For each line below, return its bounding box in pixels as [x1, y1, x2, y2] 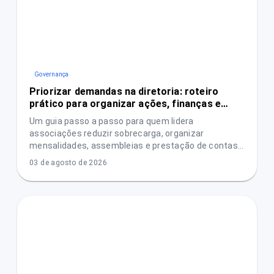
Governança [34, 70, 69, 78]
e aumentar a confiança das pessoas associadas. [29, 152, 233, 163]
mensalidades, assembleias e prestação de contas [29, 140, 238, 150]
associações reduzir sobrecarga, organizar [29, 128, 204, 138]
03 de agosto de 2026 [29, 158, 107, 167]
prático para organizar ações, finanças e [29, 97, 221, 109]
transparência [29, 109, 95, 122]
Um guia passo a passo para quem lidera [29, 116, 194, 126]
